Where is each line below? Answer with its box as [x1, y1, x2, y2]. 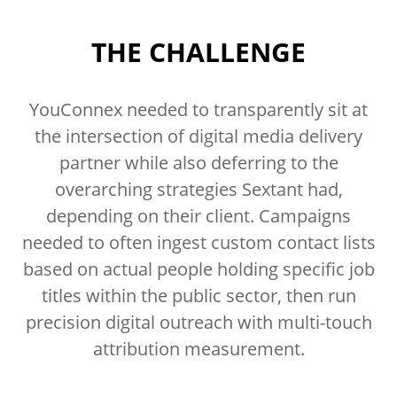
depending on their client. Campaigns [46, 203, 351, 228]
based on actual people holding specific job [22, 256, 375, 281]
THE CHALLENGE [91, 33, 306, 70]
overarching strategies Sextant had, [54, 176, 343, 201]
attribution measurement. [92, 336, 305, 361]
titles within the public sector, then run [41, 283, 356, 307]
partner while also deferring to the [58, 150, 339, 175]
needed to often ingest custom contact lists [21, 230, 376, 254]
